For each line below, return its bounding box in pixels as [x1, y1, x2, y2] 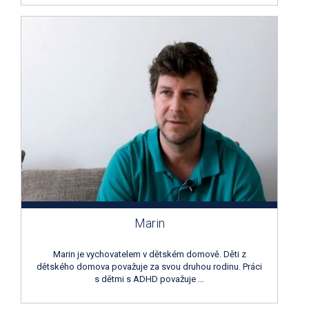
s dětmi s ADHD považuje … [94, 273, 204, 284]
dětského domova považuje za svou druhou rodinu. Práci [37, 261, 262, 272]
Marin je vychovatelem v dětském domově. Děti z [52, 248, 246, 259]
